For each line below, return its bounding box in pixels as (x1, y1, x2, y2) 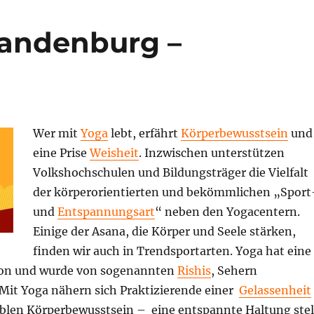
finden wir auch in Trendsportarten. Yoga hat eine (32, 243, 311, 258)
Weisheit (89, 145, 139, 160)
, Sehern (210, 263, 257, 278)
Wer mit (32, 125, 81, 140)
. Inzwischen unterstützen (138, 145, 285, 160)
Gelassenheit (238, 282, 311, 297)
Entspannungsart (57, 204, 155, 219)
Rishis (177, 263, 211, 278)
